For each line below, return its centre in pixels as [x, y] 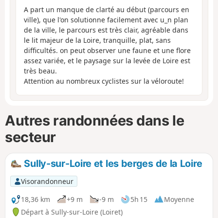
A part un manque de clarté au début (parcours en [107, 10]
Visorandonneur [47, 181]
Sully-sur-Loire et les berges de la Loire [112, 163]
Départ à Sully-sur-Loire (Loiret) [72, 212]
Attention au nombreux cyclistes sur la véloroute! [104, 81]
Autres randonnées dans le [95, 121]
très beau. [40, 71]
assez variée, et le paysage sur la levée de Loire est [107, 61]
